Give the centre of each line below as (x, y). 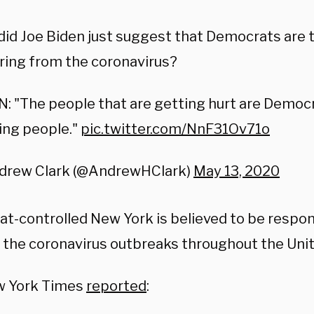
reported (116, 286)
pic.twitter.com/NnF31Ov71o (175, 129)
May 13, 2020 (237, 171)
